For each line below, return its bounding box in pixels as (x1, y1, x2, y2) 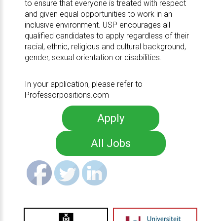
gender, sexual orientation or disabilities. (24, 53, 162, 62)
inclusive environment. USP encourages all (24, 20, 170, 30)
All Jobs (90, 137, 131, 149)
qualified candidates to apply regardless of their (24, 31, 189, 40)
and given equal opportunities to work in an (24, 9, 172, 19)
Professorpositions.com (24, 90, 109, 100)
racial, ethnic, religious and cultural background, (24, 42, 186, 51)
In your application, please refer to (24, 79, 143, 89)
